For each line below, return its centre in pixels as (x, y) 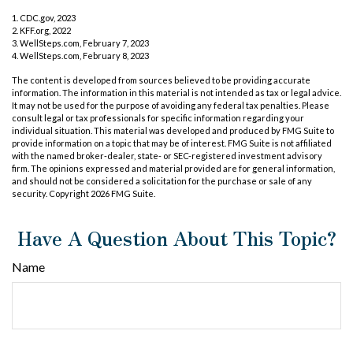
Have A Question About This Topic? (176, 238)
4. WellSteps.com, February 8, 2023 (80, 56)
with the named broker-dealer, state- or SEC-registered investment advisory (167, 156)
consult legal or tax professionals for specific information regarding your (158, 118)
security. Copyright (51, 194)
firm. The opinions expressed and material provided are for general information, (173, 169)
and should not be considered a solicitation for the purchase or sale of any (162, 181)
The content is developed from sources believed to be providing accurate (161, 80)
